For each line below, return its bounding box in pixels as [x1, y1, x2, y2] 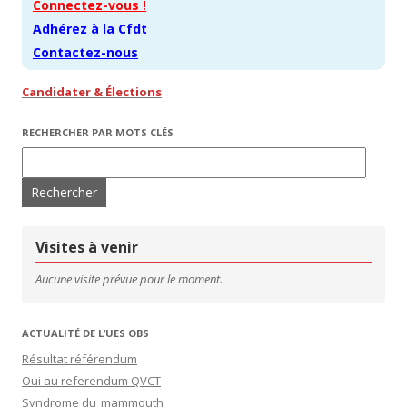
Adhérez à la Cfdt [33, 20, 147, 38]
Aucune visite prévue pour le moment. [35, 270, 223, 287]
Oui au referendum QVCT [22, 372, 161, 389]
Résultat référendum [22, 350, 137, 367]
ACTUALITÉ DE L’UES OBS [22, 325, 149, 340]
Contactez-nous [33, 44, 138, 62]
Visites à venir [35, 237, 138, 258]
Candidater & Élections [22, 84, 162, 101]
